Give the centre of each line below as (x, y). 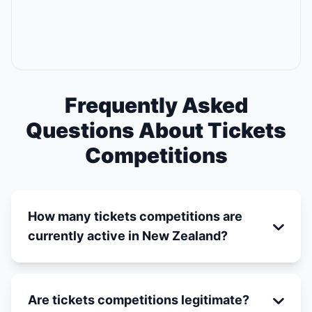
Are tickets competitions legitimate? (139, 300)
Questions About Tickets (156, 130)
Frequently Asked (156, 105)
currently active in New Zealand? (128, 236)
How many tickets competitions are (135, 216)
